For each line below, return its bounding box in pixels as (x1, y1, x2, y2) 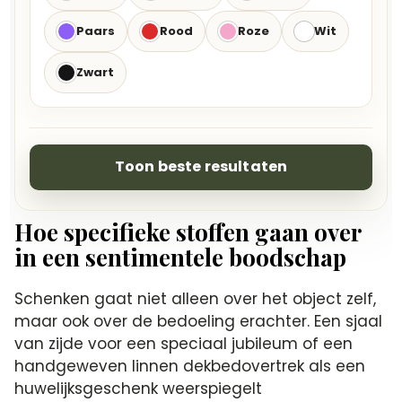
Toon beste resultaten (114, 156, 288, 178)
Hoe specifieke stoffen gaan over (14, 215, 362, 248)
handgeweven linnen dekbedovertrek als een (14, 354, 366, 377)
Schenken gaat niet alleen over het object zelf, (14, 287, 377, 310)
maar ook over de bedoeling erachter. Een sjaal (14, 310, 383, 332)
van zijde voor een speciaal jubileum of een (14, 332, 354, 354)
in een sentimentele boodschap (14, 240, 347, 273)
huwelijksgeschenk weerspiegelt (14, 377, 263, 399)
